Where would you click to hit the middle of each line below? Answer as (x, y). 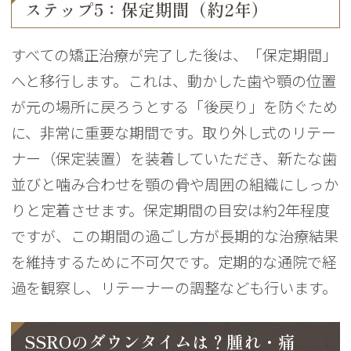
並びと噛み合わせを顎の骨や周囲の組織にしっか (175, 185)
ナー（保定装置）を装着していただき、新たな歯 (174, 159)
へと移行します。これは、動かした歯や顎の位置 (174, 81)
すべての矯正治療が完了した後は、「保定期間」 (174, 55)
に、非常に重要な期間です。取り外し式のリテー (174, 133)
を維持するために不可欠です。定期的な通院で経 (174, 262)
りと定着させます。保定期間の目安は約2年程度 (171, 210)
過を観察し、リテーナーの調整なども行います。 (174, 288)
